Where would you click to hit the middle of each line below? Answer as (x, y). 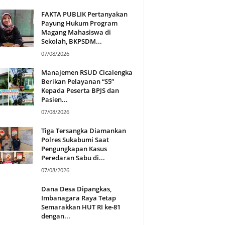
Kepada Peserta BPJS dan (80, 90)
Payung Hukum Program (79, 23)
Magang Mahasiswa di (76, 32)
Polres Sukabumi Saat (75, 139)
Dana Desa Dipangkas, (76, 189)
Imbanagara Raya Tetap (78, 198)
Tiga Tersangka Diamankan (83, 130)
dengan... (55, 216)
